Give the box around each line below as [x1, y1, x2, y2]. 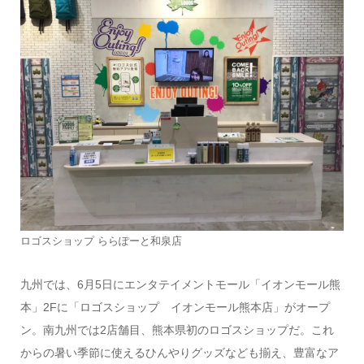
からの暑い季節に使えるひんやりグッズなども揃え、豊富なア [19, 345, 339, 359]
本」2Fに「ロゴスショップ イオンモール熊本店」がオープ [19, 300, 330, 314]
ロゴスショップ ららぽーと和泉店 [19, 234, 182, 247]
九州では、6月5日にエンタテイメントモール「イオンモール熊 [19, 277, 340, 291]
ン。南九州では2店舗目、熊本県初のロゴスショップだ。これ [19, 323, 334, 336]
